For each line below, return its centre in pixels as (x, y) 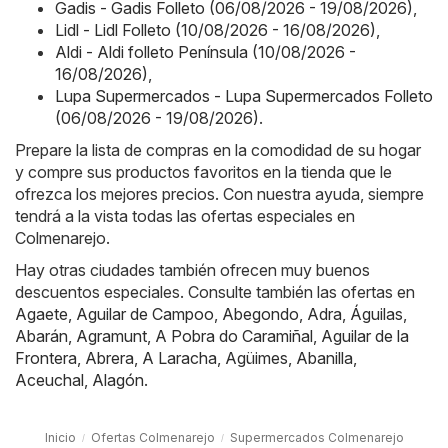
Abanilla (324, 357)
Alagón (118, 379)
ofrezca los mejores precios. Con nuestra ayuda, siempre (219, 193)
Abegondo (260, 313)
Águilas (376, 313)
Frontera (46, 357)
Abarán (41, 335)
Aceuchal (49, 379)
